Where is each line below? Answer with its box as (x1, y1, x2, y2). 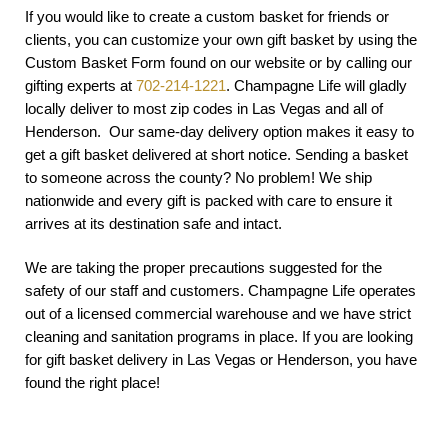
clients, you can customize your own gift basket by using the (25, 30, 417, 48)
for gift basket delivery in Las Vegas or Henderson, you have (25, 350, 417, 368)
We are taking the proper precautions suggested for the (25, 258, 382, 276)
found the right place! (25, 373, 160, 391)
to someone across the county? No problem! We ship (25, 168, 372, 186)
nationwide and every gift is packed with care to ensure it (25, 191, 392, 209)
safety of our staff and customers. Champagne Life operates (25, 281, 416, 299)
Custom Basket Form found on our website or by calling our (25, 53, 412, 71)
